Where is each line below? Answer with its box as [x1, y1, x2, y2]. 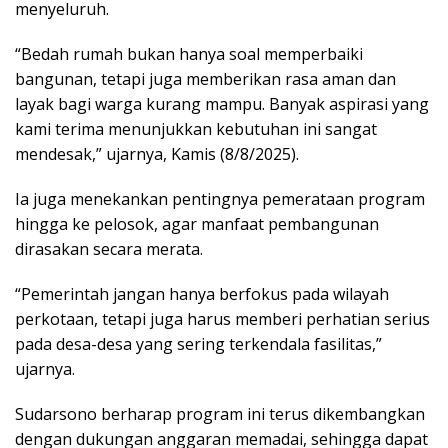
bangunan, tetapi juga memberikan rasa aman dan [15, 67, 396, 90]
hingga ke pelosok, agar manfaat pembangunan [15, 212, 379, 235]
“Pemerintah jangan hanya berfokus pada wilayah [15, 282, 389, 305]
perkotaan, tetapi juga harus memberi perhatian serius [15, 307, 430, 330]
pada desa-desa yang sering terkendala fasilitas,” [15, 332, 382, 355]
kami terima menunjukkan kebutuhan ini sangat [15, 117, 377, 140]
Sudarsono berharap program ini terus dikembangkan [15, 402, 425, 425]
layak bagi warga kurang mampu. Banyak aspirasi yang [15, 92, 429, 115]
